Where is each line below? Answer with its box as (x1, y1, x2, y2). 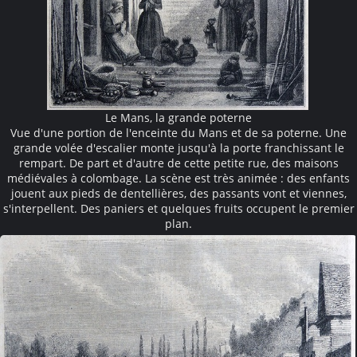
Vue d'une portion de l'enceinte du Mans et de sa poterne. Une (10, 124, 347, 140)
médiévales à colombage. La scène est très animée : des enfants (7, 170, 350, 186)
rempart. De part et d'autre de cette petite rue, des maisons (18, 155, 339, 171)
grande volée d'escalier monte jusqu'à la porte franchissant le (13, 139, 344, 155)
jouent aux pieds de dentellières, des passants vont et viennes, (10, 185, 347, 201)
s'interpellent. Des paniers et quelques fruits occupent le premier (2, 200, 355, 216)
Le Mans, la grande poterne (105, 109, 252, 125)
